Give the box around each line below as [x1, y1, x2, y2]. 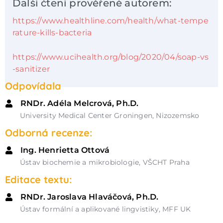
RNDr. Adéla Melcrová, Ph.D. [20, 99, 139, 109]
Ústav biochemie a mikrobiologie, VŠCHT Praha [20, 158, 190, 167]
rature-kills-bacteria [12, 28, 92, 38]
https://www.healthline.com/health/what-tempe [12, 16, 209, 26]
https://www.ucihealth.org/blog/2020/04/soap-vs [12, 52, 209, 62]
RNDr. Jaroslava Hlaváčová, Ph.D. [20, 192, 159, 202]
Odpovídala [5, 80, 61, 93]
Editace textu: [5, 173, 72, 186]
